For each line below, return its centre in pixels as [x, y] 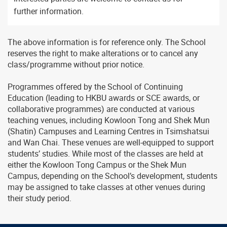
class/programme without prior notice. [76, 64]
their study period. [40, 198]
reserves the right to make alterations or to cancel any [103, 53]
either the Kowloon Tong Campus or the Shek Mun [97, 165]
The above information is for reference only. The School [107, 42]
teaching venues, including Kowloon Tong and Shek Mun [109, 120]
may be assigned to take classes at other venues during [106, 187]
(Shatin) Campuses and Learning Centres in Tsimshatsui [108, 131]
